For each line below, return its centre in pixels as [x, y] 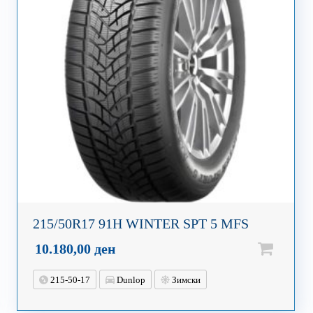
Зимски [185, 280]
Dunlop [130, 280]
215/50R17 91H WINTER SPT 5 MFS [140, 224]
